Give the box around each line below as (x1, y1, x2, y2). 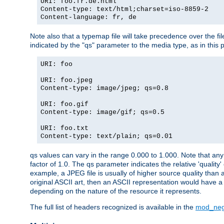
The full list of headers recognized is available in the (30, 203, 195, 211)
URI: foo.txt (40, 124, 88, 132)
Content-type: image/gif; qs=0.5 (40, 108, 164, 116)
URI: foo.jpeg (40, 76, 92, 84)
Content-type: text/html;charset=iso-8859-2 (40, 5, 208, 13)
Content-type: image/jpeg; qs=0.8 (40, 84, 168, 92)
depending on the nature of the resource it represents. (30, 187, 201, 195)
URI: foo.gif (40, 100, 88, 108)
